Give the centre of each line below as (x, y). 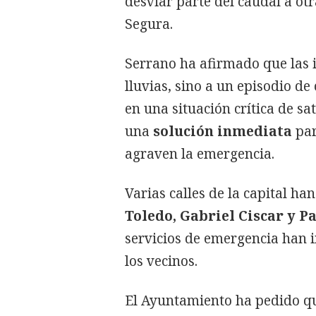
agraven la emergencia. (200, 153)
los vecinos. (161, 261)
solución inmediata (223, 131)
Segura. (149, 24)
